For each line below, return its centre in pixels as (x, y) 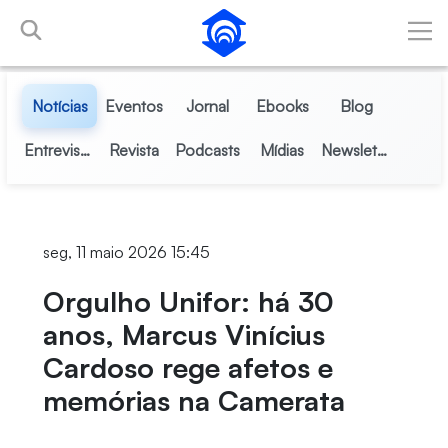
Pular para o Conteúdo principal (118, 19)
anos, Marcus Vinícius (183, 334)
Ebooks (282, 106)
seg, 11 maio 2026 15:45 (126, 252)
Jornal (208, 106)
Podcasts (208, 150)
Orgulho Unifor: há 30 (188, 301)
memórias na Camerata (193, 400)
